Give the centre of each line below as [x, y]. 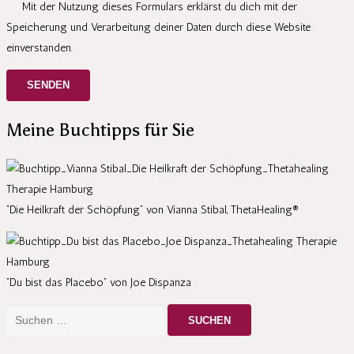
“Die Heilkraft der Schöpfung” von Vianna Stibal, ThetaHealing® [153, 209]
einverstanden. [40, 47]
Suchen [23, 313]
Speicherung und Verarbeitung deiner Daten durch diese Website [158, 27]
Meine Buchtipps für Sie [100, 130]
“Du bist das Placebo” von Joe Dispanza [99, 282]
